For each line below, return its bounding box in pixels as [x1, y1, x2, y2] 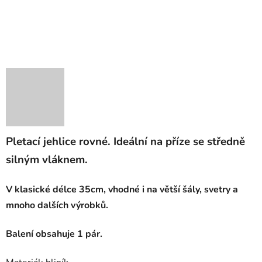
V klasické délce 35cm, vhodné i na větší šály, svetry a [6, 182, 238, 196]
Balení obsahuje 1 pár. [6, 227, 105, 240]
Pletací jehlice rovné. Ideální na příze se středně [6, 133, 245, 149]
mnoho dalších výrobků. [6, 198, 108, 212]
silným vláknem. [6, 151, 88, 167]
